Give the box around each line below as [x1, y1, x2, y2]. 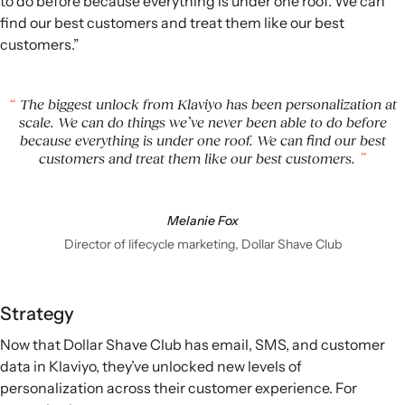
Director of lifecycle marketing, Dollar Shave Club [63, 235, 342, 252]
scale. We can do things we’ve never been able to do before [18, 113, 387, 130]
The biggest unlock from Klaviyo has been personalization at [15, 95, 397, 112]
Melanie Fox [166, 212, 239, 229]
